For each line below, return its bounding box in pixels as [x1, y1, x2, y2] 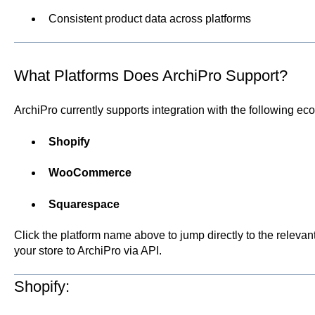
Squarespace [48, 198, 120, 210]
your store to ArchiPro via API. [13, 244, 162, 257]
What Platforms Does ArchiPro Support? [13, 67, 288, 84]
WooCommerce [48, 167, 131, 179]
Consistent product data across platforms [48, 12, 251, 25]
